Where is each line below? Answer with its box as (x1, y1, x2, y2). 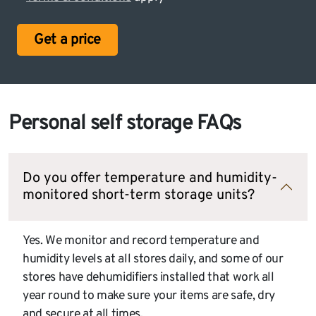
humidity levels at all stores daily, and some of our (23, 251, 284, 268)
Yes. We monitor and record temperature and (23, 233, 260, 250)
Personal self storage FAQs (8, 111, 241, 138)
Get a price (34, 31, 102, 50)
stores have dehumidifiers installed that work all (23, 269, 274, 286)
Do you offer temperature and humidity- (23, 169, 277, 188)
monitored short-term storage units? (23, 186, 255, 205)
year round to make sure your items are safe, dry (23, 288, 276, 305)
